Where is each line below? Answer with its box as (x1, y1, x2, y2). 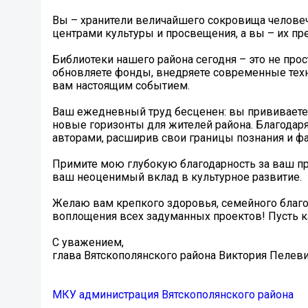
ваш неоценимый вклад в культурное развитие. (52, 170, 302, 184)
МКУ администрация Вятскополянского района (52, 288, 294, 302)
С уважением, (52, 236, 124, 250)
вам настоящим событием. (52, 79, 190, 93)
